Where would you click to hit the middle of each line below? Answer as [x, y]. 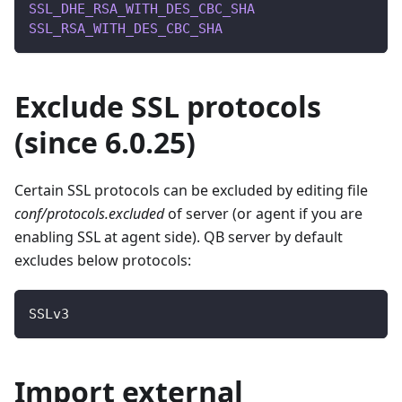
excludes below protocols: [103, 261]
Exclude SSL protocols [168, 107]
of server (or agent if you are [263, 214]
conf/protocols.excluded [89, 214]
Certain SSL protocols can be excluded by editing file [191, 191]
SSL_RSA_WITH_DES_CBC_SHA [126, 29]
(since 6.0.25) [105, 143]
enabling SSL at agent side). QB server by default [179, 237]
